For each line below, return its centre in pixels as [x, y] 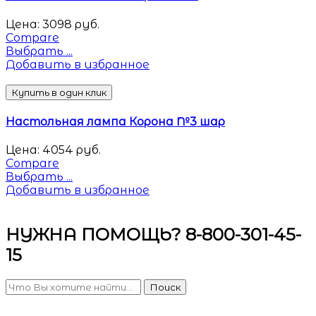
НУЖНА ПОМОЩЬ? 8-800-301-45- [153, 235]
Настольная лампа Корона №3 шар [115, 121]
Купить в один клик [59, 92]
